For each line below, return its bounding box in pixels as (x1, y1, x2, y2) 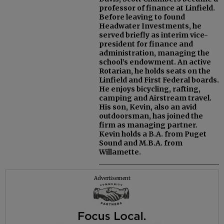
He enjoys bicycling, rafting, (99, 84, 200, 94)
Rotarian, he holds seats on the (99, 66, 210, 76)
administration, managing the (99, 48, 209, 58)
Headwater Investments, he (99, 21, 201, 31)
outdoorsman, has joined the (99, 111, 203, 121)
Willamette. (99, 147, 141, 157)
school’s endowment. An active (99, 57, 211, 67)
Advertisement (93, 175, 130, 182)
